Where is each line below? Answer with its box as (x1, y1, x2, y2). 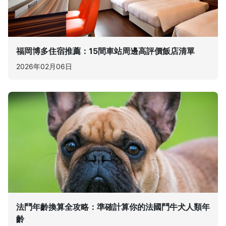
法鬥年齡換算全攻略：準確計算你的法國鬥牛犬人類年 (16, 201, 210, 212)
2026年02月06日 (16, 62, 72, 71)
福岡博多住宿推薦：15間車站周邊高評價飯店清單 (16, 45, 195, 56)
